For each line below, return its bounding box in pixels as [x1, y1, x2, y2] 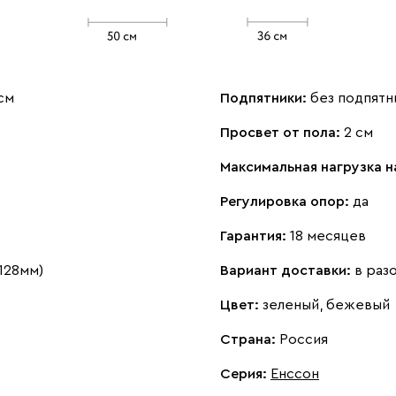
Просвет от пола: [220, 125, 344, 140]
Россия [279, 331, 328, 346]
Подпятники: [220, 90, 310, 105]
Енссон [270, 366, 319, 381]
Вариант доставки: [220, 263, 354, 278]
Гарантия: [220, 228, 290, 243]
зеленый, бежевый [263, 297, 390, 312]
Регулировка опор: [220, 194, 353, 209]
